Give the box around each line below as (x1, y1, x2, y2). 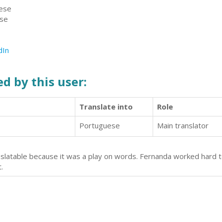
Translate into (79, 102, 133, 112)
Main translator (157, 120, 209, 131)
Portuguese (79, 120, 120, 131)
